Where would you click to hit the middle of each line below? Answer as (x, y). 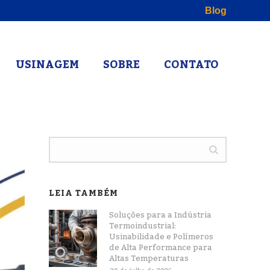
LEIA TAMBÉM (84, 193)
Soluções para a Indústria (161, 215)
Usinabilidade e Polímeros (162, 237)
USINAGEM (47, 65)
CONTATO (191, 65)
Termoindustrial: (143, 226)
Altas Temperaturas (149, 259)
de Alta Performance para (161, 248)
